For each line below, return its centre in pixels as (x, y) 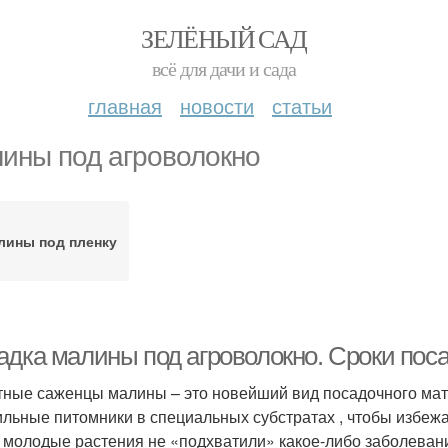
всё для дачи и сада (224, 68)
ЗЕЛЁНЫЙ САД (224, 38)
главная (125, 105)
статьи (302, 105)
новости (217, 105)
